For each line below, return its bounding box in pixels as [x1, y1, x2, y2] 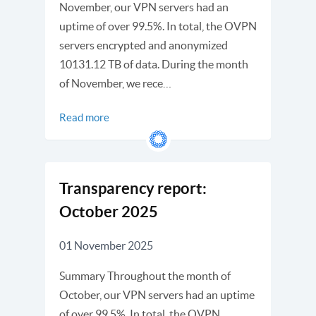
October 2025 [59, 202, 158, 220]
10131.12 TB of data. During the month [59, 58, 248, 71]
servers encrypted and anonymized [59, 39, 228, 51]
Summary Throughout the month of [59, 269, 231, 282]
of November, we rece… [59, 77, 171, 90]
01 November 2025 [59, 239, 153, 252]
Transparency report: [59, 179, 207, 197]
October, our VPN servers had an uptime [59, 288, 255, 301]
